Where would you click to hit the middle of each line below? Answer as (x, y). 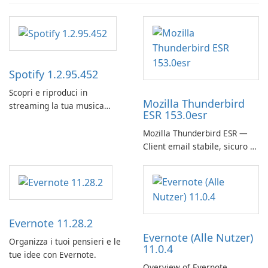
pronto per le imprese (186, 159)
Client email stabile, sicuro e (199, 146)
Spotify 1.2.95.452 (54, 74)
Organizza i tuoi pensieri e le (65, 241)
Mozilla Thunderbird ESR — (195, 133)
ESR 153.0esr (175, 115)
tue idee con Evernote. (53, 254)
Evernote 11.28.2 (51, 223)
